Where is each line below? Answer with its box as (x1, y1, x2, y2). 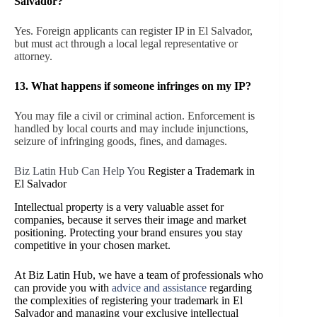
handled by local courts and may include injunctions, (14, 122, 248, 134)
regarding (207, 281, 252, 294)
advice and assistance (112, 281, 207, 294)
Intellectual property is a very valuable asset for (14, 200, 224, 213)
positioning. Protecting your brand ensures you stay (14, 226, 243, 238)
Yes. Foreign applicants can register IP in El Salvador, (14, 24, 253, 37)
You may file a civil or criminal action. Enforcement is (14, 109, 255, 122)
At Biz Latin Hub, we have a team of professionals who (14, 268, 263, 281)
